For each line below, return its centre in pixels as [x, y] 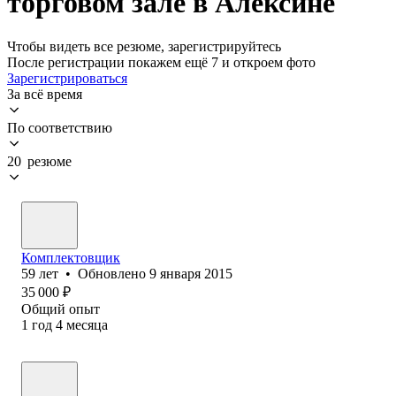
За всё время [45, 94]
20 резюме [39, 161]
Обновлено [114, 273]
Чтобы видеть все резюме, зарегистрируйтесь [144, 46]
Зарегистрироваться [67, 78]
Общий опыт [61, 308]
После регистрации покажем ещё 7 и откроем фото [161, 62]
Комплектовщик [71, 257]
